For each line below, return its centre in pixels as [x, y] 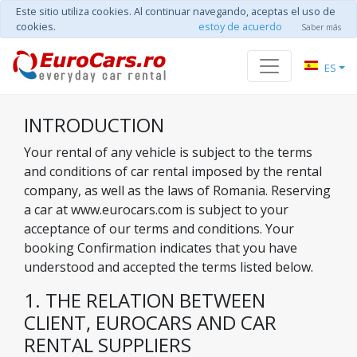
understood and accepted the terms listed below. [169, 267]
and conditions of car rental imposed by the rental [173, 171]
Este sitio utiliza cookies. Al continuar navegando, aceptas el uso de [176, 11]
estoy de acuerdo [240, 26]
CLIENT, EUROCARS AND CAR [150, 322]
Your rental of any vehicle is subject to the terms [168, 152]
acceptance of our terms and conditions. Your [159, 229]
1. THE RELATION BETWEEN [145, 300]
